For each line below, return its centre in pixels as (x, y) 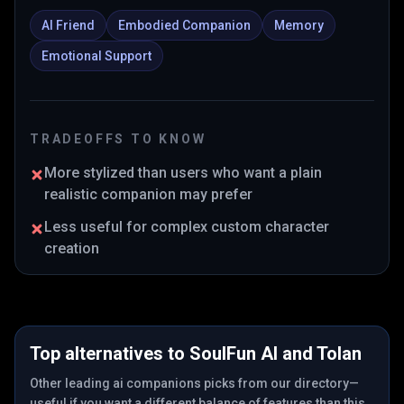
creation (72, 248)
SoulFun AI (234, 353)
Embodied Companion (184, 25)
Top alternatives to (110, 353)
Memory (299, 25)
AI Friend (68, 25)
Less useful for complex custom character (187, 227)
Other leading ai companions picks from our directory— (194, 383)
